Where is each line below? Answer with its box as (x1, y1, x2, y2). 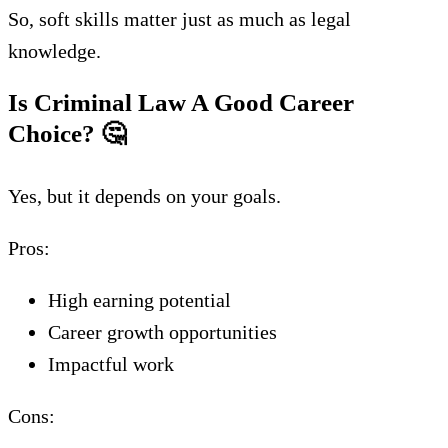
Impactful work (48, 353, 174, 375)
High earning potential (48, 289, 231, 311)
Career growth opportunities (48, 321, 277, 343)
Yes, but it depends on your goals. (8, 185, 281, 207)
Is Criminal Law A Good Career (8, 89, 354, 116)
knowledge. (8, 40, 101, 62)
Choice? (8, 120, 101, 147)
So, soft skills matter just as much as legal (8, 8, 351, 30)
